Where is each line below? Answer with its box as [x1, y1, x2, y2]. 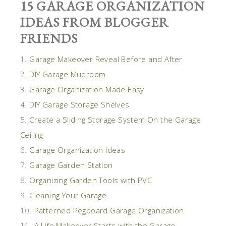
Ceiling [20, 129, 43, 140]
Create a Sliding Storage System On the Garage [29, 114, 201, 125]
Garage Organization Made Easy [29, 84, 144, 94]
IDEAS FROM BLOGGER [20, 13, 168, 31]
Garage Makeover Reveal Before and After [29, 53, 183, 64]
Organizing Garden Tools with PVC [29, 175, 152, 185]
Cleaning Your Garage [29, 190, 107, 200]
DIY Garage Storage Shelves [29, 99, 130, 109]
